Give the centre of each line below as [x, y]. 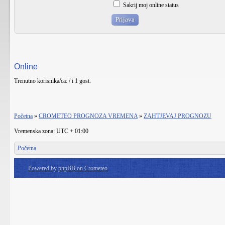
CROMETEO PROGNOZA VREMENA [88, 116]
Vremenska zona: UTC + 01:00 [51, 131]
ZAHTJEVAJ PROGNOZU [178, 116]
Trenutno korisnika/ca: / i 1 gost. [52, 81]
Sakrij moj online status [150, 5]
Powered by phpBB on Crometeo [68, 168]
